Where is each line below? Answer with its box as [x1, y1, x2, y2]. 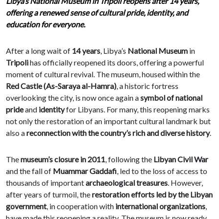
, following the [105, 154, 153, 164]
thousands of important [6, 178, 86, 188]
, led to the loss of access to [117, 166, 207, 176]
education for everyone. [6, 20, 85, 29]
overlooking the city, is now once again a [6, 93, 140, 103]
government [6, 201, 46, 211]
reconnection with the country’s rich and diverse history [26, 128, 210, 138]
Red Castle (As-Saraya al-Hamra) [6, 81, 116, 91]
